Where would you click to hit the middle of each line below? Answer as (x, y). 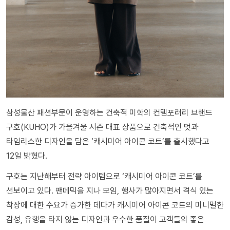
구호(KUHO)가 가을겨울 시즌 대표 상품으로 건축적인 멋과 (102, 127)
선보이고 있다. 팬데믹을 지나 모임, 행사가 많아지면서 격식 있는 (110, 191)
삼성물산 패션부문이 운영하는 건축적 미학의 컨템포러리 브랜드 (109, 113)
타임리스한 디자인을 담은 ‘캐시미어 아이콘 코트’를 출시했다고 (108, 141)
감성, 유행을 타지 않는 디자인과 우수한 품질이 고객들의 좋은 (105, 219)
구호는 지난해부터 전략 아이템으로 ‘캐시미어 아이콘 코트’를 (104, 176)
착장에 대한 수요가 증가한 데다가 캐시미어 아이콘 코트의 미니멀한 (115, 205)
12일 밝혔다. (27, 156)
